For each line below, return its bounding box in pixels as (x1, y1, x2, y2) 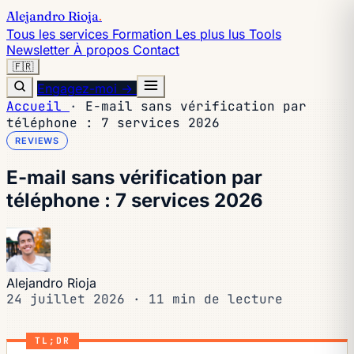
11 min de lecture (149, 290, 283, 307)
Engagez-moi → (37, 81, 137, 96)
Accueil (6, 98, 70, 115)
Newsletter (6, 42, 73, 58)
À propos (73, 42, 133, 58)
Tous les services (6, 26, 112, 42)
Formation (112, 26, 175, 42)
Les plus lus (175, 26, 249, 42)
